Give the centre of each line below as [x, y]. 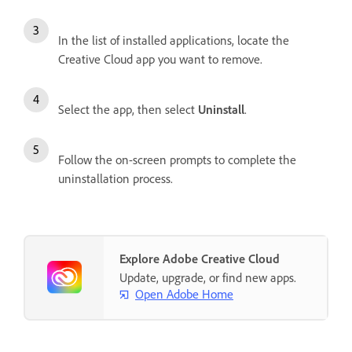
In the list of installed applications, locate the [174, 40]
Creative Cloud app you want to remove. [160, 59]
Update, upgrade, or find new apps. [208, 277]
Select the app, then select [128, 109]
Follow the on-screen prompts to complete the [177, 159]
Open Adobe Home [184, 294]
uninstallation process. [115, 178]
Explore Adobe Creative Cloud [200, 258]
